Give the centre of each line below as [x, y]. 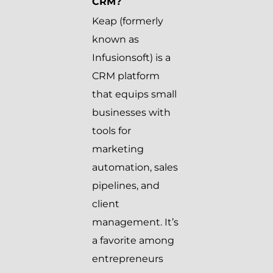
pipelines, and [126, 186]
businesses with [131, 113]
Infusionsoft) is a [131, 58]
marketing [118, 149]
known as [115, 40]
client [106, 204]
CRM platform [126, 76]
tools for [112, 131]
